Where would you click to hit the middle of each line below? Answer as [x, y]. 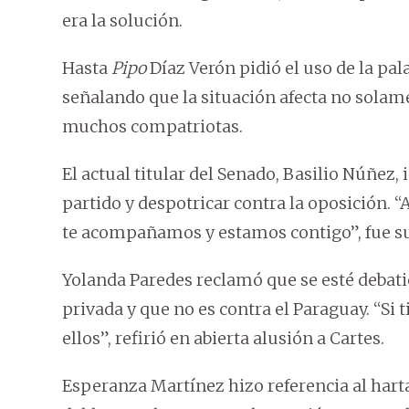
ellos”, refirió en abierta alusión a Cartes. [223, 339]
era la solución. [122, 21]
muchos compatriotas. [152, 127]
